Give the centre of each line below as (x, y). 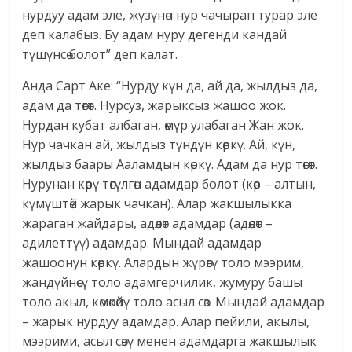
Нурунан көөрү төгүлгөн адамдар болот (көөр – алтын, (169, 184)
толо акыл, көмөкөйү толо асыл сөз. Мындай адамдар (174, 302)
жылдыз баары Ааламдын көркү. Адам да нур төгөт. (170, 165)
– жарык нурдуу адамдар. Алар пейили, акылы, (166, 322)
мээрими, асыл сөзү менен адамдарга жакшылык (170, 341)
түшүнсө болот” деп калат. (100, 55)
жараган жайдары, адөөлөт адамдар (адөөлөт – (148, 224)
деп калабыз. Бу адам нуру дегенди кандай (155, 35)
